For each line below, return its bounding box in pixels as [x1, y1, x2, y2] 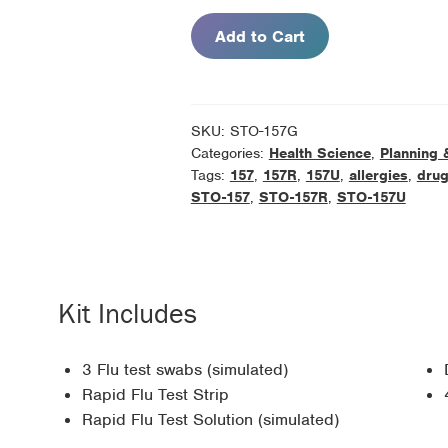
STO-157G [229, 121, 298, 140]
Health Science [268, 143, 371, 162]
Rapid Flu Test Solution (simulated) [81, 409, 339, 431]
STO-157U [336, 187, 406, 206]
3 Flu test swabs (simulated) [81, 359, 288, 381]
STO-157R [258, 187, 328, 206]
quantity [213, 88, 273, 110]
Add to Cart [214, 25, 305, 47]
